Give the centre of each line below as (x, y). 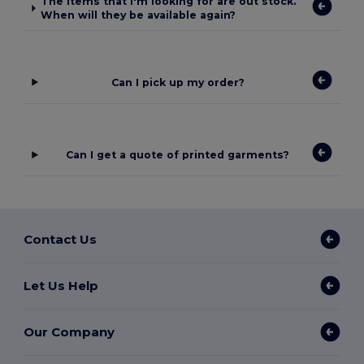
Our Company (69, 331)
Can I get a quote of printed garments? (178, 155)
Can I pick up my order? (178, 82)
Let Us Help (61, 285)
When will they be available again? (139, 15)
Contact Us (61, 239)
